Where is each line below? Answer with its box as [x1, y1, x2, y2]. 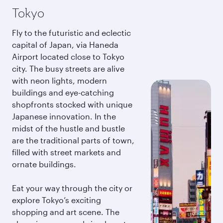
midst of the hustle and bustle [12, 123, 125, 133]
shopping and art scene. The [12, 207, 119, 217]
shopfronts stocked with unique [12, 100, 132, 109]
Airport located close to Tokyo [12, 52, 124, 61]
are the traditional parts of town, [12, 135, 134, 145]
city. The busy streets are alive [12, 64, 124, 73]
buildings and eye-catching [12, 88, 114, 97]
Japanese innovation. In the [12, 111, 116, 121]
